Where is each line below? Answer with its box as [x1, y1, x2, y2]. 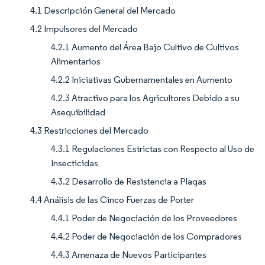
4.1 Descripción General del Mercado [30, 4, 176, 16]
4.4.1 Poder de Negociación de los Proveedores [51, 212, 237, 224]
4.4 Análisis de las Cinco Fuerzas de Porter [30, 193, 194, 205]
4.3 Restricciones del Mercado [30, 124, 148, 136]
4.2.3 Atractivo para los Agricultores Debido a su [51, 92, 240, 104]
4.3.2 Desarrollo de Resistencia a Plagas [51, 175, 206, 187]
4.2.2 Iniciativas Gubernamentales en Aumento [51, 73, 232, 85]
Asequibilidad [51, 106, 105, 118]
